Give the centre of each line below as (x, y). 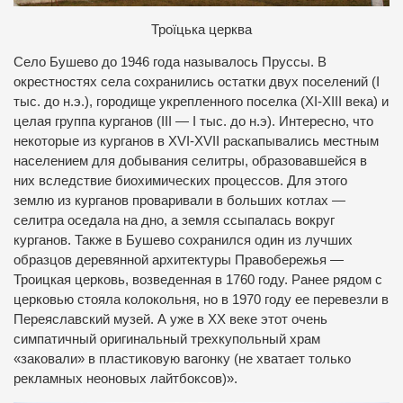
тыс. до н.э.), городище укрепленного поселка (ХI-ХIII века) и (201, 102)
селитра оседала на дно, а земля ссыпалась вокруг (174, 221)
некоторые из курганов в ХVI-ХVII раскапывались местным (196, 142)
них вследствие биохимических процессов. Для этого (180, 181)
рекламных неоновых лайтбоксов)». (125, 379)
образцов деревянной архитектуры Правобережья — (179, 260)
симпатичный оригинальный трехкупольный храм (167, 340)
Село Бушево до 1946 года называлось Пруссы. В (170, 63)
